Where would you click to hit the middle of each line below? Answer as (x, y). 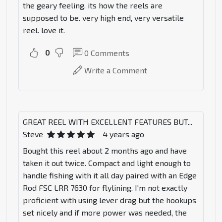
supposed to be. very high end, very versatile (103, 18)
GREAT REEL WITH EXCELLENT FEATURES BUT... (108, 122)
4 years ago (123, 134)
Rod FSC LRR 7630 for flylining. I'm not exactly (105, 188)
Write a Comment (116, 70)
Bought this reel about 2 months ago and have (105, 151)
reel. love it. (44, 30)
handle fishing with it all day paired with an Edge (110, 175)
